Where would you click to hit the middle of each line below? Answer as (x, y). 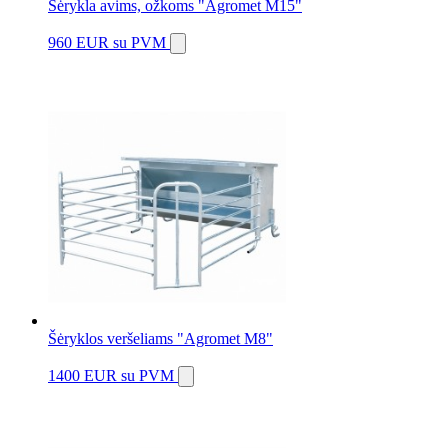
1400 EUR (84, 376)
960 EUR (80, 43)
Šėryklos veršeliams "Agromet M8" (160, 339)
